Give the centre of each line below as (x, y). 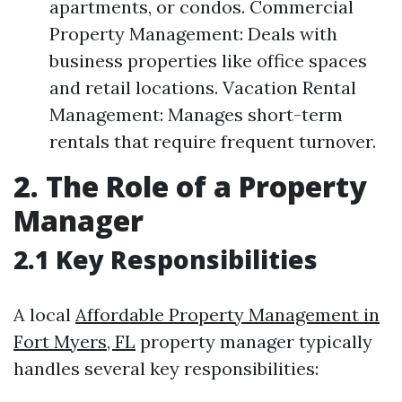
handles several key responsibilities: (166, 368)
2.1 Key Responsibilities (166, 259)
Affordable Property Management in (227, 315)
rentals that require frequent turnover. (213, 141)
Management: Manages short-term (196, 114)
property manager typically (254, 341)
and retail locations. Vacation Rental (203, 87)
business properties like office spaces (208, 61)
